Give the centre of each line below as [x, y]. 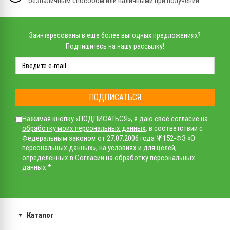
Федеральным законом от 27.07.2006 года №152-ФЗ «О [109, 138]
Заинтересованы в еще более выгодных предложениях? [115, 35]
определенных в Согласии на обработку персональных [109, 157]
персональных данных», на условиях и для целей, [99, 148]
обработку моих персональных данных [84, 128]
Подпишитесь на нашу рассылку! [115, 46]
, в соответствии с [174, 128]
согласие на [189, 118]
